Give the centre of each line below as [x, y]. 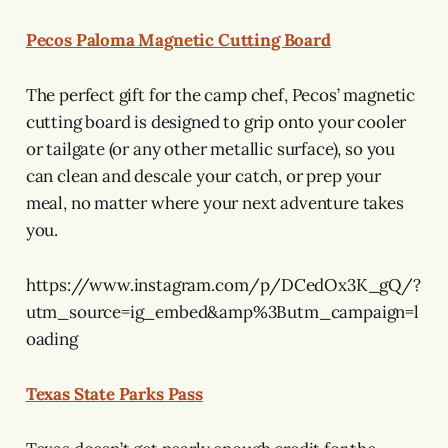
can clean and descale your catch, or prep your [203, 175]
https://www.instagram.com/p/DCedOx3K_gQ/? [223, 284]
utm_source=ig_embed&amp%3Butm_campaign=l [222, 311]
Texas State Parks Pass [114, 393]
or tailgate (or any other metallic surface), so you [210, 148]
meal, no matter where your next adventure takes [214, 202]
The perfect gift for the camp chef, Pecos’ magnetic [220, 94]
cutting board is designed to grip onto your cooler [216, 121]
